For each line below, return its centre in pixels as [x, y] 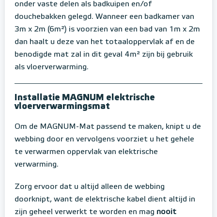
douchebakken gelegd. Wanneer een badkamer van [104, 17]
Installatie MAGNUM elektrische [85, 98]
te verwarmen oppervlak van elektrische [86, 152]
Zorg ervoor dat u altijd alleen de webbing [90, 187]
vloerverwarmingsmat [62, 107]
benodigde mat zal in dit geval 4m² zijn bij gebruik [104, 55]
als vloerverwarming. [52, 68]
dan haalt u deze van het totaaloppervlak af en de [105, 42]
